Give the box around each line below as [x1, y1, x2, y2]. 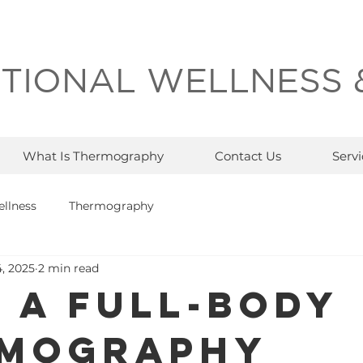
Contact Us [214, 147, 281, 164]
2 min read [38, 261, 99, 276]
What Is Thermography [22, 147, 164, 164]
